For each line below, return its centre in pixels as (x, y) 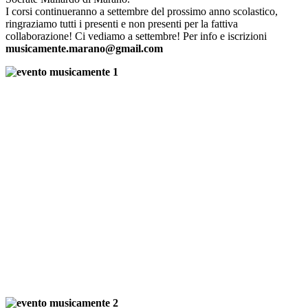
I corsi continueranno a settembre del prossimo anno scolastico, (142, 12)
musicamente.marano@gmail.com (84, 49)
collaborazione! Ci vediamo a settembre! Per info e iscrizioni (136, 36)
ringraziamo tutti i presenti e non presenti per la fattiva (122, 24)
